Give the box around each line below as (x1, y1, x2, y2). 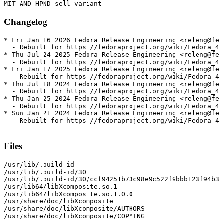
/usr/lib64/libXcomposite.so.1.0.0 (4, 190, 133, 197)
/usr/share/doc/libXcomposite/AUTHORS (4, 204, 145, 212)
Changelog (4, 16, 47, 27)
